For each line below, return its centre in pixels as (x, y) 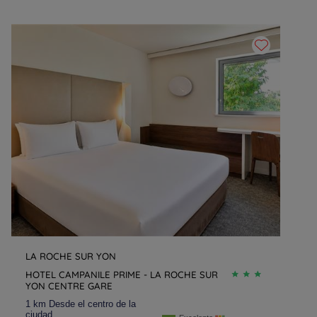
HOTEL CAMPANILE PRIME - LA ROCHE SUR (122, 275)
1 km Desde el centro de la (81, 304)
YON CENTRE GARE (69, 286)
